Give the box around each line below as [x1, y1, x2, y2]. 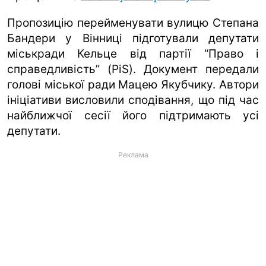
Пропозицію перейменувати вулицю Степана [7, 15, 259, 30]
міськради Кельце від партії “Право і [7, 46, 259, 61]
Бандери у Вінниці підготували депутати [7, 31, 259, 45]
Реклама [118, 150, 148, 159]
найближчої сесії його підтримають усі [7, 108, 259, 122]
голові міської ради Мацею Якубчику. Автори [7, 77, 259, 91]
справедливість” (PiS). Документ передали [7, 62, 259, 76]
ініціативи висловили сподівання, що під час [7, 93, 259, 107]
